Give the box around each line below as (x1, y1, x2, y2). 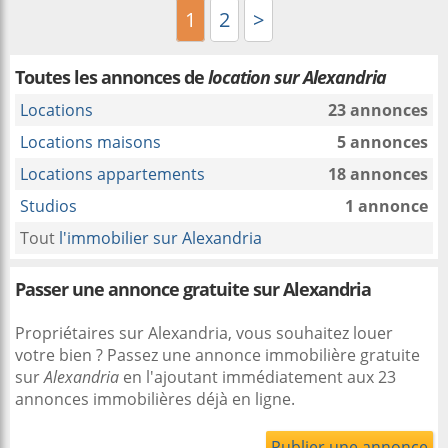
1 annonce (345, 195, 428, 217)
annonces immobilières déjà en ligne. (15, 388, 295, 410)
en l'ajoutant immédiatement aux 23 (119, 366, 396, 388)
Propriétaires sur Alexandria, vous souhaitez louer (15, 322, 393, 344)
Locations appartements (20, 163, 205, 185)
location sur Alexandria (208, 65, 386, 89)
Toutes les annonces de (15, 65, 208, 89)
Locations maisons (20, 131, 161, 153)
